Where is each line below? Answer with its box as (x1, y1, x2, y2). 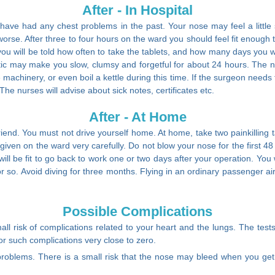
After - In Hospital (82, 2, 193, 18)
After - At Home (88, 109, 187, 125)
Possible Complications (63, 203, 212, 219)
